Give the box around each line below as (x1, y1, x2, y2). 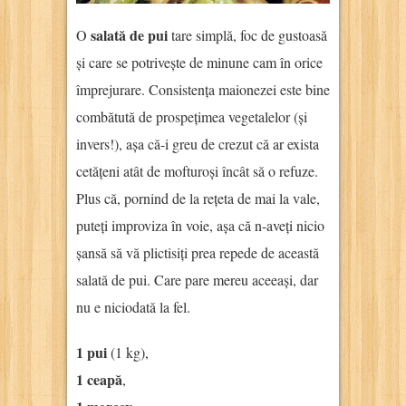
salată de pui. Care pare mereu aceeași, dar (76, 269, 318, 289)
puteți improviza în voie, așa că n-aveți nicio (76, 215, 324, 235)
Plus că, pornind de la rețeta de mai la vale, (76, 188, 320, 208)
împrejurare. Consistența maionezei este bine (76, 79, 330, 99)
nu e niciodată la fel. (76, 296, 190, 316)
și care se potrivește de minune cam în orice (76, 52, 323, 72)
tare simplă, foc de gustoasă (168, 24, 327, 44)
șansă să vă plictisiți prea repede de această (76, 242, 319, 262)
